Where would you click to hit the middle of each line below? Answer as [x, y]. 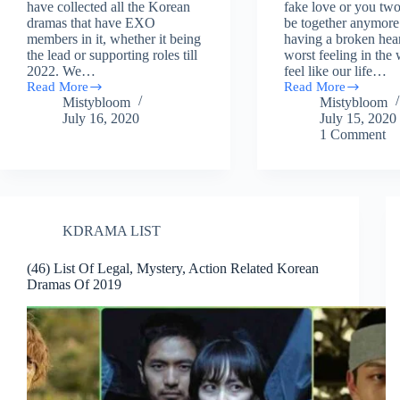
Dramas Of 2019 [74, 285]
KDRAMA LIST [112, 231]
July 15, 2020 [358, 119]
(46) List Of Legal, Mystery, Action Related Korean [173, 269]
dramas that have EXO [91, 23]
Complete [53, 93]
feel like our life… [336, 71]
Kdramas [308, 169]
